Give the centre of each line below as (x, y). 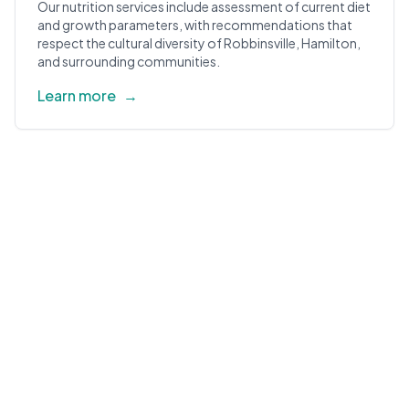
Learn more (77, 95)
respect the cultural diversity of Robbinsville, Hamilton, (199, 43)
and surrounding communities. (129, 61)
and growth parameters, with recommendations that (195, 25)
